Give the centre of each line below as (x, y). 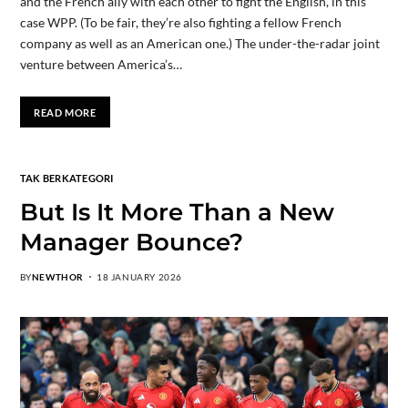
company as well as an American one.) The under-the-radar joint (199, 44)
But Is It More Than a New (177, 212)
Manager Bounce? (131, 242)
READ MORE (65, 112)
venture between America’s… (101, 65)
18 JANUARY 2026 (139, 276)
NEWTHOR (57, 276)
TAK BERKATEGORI (66, 178)
